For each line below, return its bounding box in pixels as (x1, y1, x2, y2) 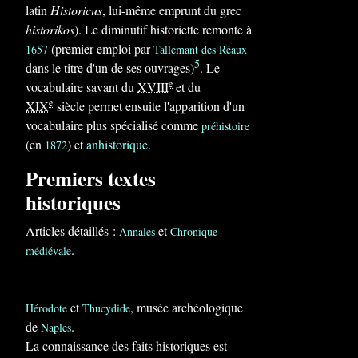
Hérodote (26, 300, 67, 316)
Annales (119, 224, 155, 239)
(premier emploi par (48, 40, 153, 57)
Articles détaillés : (26, 222, 119, 239)
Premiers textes (26, 164, 156, 193)
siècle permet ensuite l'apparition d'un (53, 97, 245, 114)
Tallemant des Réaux (153, 42, 247, 57)
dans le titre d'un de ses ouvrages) (26, 59, 194, 76)
